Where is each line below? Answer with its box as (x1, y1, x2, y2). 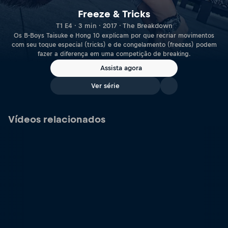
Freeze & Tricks (78, 8, 150, 19)
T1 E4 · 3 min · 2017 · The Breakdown (55, 21, 173, 30)
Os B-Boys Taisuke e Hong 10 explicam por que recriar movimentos (14, 32, 214, 39)
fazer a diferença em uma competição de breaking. (37, 50, 191, 58)
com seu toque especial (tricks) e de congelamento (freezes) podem (11, 41, 217, 48)
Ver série (91, 82, 120, 90)
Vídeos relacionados (8, 114, 105, 125)
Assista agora (100, 64, 142, 72)
